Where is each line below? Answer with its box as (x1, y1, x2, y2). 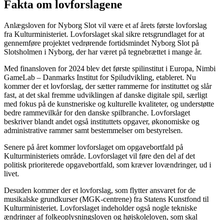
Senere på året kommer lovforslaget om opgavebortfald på (4, 142, 183, 151)
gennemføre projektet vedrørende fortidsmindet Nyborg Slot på (4, 38, 199, 47)
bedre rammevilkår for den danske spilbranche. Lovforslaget (4, 108, 190, 117)
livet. (4, 169, 21, 178)
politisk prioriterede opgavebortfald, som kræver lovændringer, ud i (4, 160, 211, 169)
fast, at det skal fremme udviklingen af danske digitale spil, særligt (4, 90, 207, 99)
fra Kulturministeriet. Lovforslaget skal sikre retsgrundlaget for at (4, 29, 204, 38)
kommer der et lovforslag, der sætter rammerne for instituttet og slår (4, 82, 212, 90)
